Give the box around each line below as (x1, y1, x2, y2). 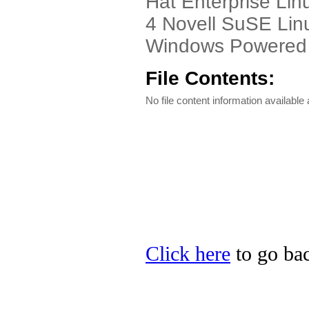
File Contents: (146, 68, 275, 89)
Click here (146, 243, 230, 265)
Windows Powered (146, 35, 307, 57)
